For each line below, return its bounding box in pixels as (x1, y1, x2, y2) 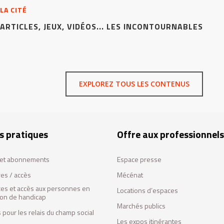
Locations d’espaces (117, 185, 178, 195)
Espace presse (117, 154, 161, 164)
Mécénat (117, 169, 143, 180)
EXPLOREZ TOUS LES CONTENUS (79, 79, 190, 88)
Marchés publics (117, 200, 165, 211)
